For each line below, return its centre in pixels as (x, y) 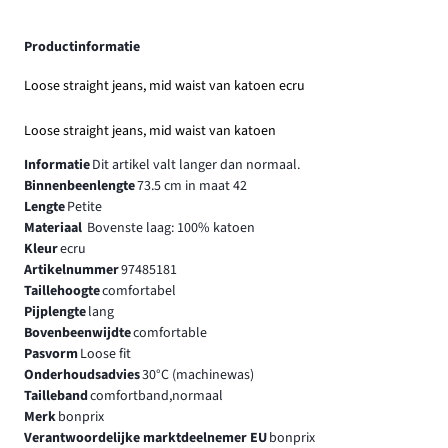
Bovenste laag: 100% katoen (170, 227)
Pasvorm (51, 353)
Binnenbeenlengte (79, 185)
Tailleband (56, 395)
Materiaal (54, 227)
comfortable (169, 332)
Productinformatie (82, 46)
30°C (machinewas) (197, 374)
